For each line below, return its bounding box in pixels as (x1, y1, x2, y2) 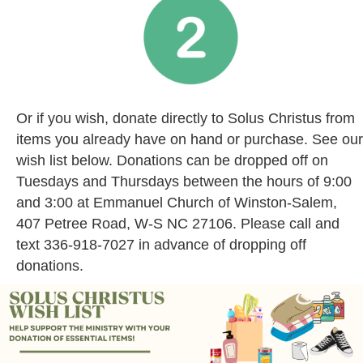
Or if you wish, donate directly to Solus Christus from (16, 110, 355, 127)
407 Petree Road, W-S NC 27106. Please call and (16, 216, 340, 233)
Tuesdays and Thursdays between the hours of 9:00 (16, 173, 352, 190)
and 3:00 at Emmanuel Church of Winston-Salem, (16, 194, 337, 211)
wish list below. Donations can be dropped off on (16, 152, 328, 169)
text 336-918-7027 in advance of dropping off (16, 237, 306, 254)
